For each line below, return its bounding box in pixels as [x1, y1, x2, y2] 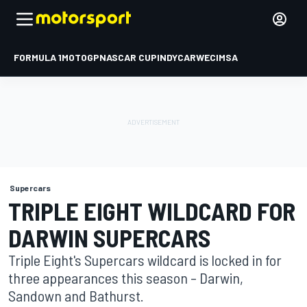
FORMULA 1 [14, 51, 62, 63]
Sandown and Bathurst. [8, 286, 144, 304]
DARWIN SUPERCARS [8, 223, 210, 252]
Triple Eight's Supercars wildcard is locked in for [8, 251, 282, 269]
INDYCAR [157, 51, 196, 63]
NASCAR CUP [99, 51, 157, 63]
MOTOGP [62, 51, 99, 63]
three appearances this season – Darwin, [8, 269, 243, 286]
